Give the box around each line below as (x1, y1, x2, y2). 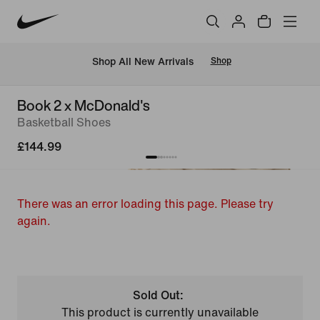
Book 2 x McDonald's (17, 95, 150, 116)
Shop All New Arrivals (91, 56, 194, 67)
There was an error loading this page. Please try (17, 198, 274, 210)
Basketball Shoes (17, 116, 111, 129)
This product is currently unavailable (61, 306, 259, 319)
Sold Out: (133, 289, 184, 301)
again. (17, 215, 51, 227)
